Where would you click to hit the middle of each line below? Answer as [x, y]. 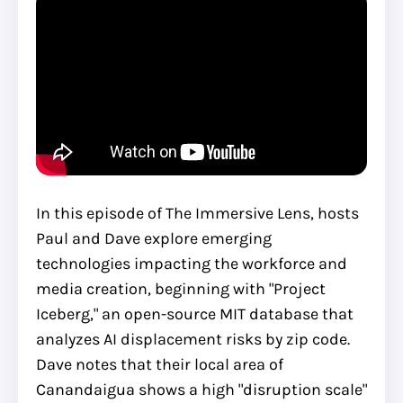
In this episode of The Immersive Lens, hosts [197, 213]
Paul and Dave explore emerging [154, 238]
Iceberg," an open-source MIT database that [195, 313]
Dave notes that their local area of [160, 364]
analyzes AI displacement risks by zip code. [193, 339]
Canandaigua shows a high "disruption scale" [201, 389]
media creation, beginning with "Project [181, 288]
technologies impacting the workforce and [192, 263]
